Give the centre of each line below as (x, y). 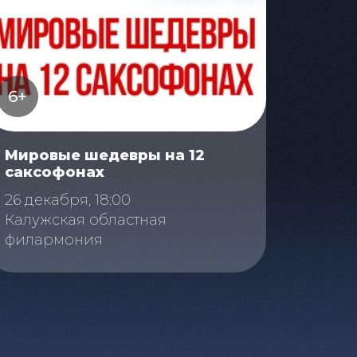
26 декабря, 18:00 (68, 200)
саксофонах (55, 173)
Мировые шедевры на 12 (105, 156)
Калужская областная (86, 220)
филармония (54, 240)
